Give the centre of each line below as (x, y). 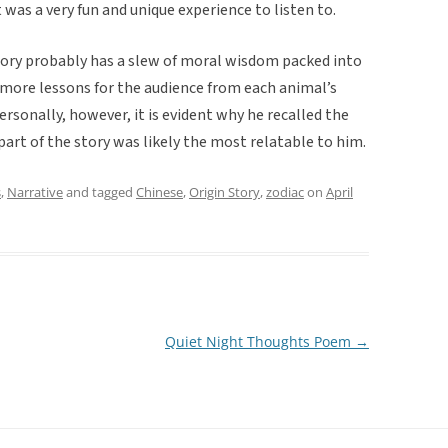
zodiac (285, 191)
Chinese (159, 191)
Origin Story (224, 191)
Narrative (35, 191)
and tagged (99, 191)
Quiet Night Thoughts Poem (259, 341)
